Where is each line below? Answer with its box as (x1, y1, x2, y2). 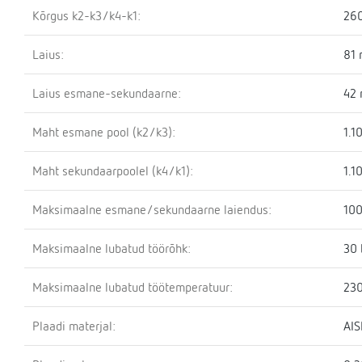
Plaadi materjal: (32, 318, 116, 334)
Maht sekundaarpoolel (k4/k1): (32, 162, 193, 179)
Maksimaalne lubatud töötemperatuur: (32, 279, 233, 295)
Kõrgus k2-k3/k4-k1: (32, 7, 141, 23)
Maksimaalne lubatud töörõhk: (32, 240, 191, 256)
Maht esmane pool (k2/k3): (32, 124, 175, 140)
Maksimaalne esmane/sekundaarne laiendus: (32, 201, 271, 217)
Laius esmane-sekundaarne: (32, 85, 181, 101)
